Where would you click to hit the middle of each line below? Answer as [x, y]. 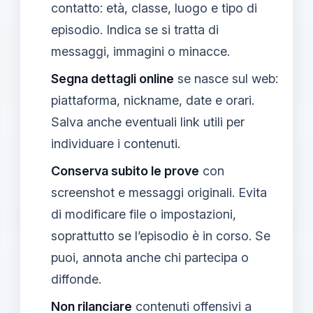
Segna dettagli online [112, 78]
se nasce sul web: [226, 78]
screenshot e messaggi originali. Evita [159, 192]
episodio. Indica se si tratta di [135, 29]
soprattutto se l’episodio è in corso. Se [161, 235]
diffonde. [76, 279]
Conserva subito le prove [125, 170]
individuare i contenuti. [116, 143]
